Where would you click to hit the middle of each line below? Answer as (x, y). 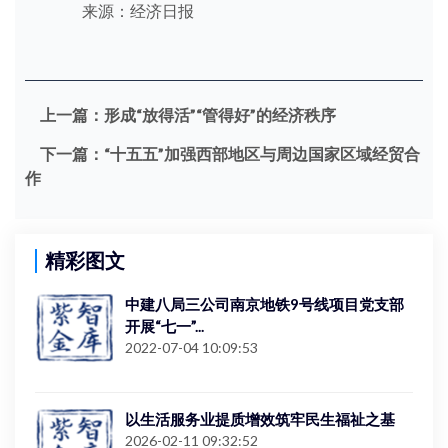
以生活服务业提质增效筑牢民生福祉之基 (260, 419)
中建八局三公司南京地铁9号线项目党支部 (264, 304)
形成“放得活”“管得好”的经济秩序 (220, 114)
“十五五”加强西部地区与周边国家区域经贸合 (262, 153)
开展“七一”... (164, 326)
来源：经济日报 (138, 11)
